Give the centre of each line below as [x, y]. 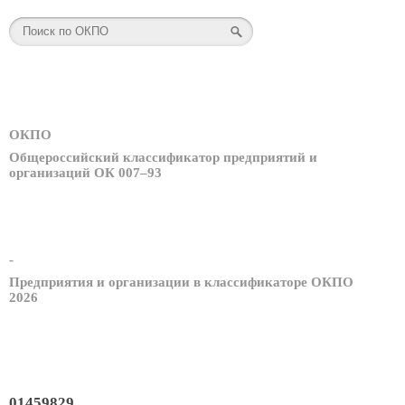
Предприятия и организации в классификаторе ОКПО [181, 282]
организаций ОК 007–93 [85, 173]
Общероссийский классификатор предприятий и [163, 158]
